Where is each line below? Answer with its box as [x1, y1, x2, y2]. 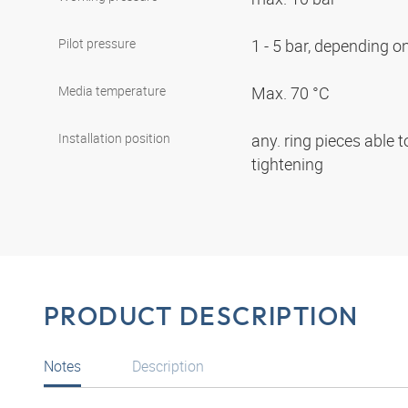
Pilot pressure [58, 35, 136, 53]
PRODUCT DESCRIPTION [44, 300, 359, 332]
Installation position [58, 129, 170, 148]
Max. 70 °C [251, 82, 333, 105]
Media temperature [58, 82, 166, 100]
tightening [251, 153, 327, 176]
